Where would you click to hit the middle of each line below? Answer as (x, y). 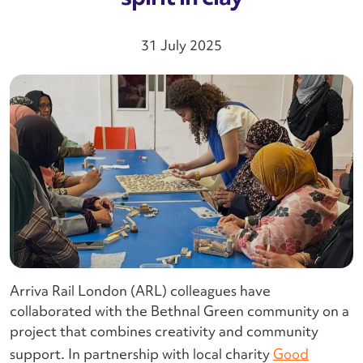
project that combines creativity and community (164, 331)
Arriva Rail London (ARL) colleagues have (140, 290)
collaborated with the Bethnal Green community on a (179, 310)
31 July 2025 (181, 45)
